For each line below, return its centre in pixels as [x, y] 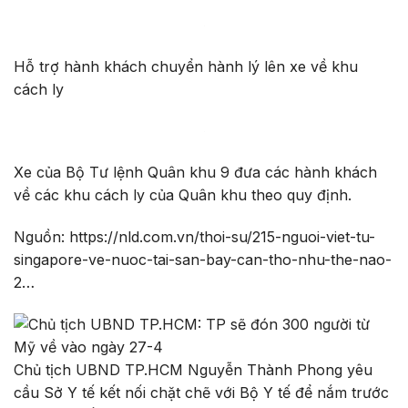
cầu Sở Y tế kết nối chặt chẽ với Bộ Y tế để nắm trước [201, 392]
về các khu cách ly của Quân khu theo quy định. [183, 195]
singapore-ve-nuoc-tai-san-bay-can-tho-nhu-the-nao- [203, 259]
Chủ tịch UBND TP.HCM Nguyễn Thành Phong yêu [193, 369]
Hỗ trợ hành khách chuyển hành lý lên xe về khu [186, 66]
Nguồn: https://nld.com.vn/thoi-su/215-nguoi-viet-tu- [194, 236]
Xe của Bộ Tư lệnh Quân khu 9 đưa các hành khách [195, 173]
